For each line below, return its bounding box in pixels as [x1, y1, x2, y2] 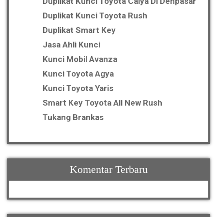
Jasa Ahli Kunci [43, 40, 100, 50]
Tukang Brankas [43, 112, 104, 123]
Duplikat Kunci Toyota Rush [43, 11, 147, 21]
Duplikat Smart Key [43, 25, 116, 35]
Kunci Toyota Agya [43, 69, 114, 79]
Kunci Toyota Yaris [43, 83, 113, 93]
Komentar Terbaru [69, 163, 148, 176]
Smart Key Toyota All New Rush [43, 98, 162, 108]
